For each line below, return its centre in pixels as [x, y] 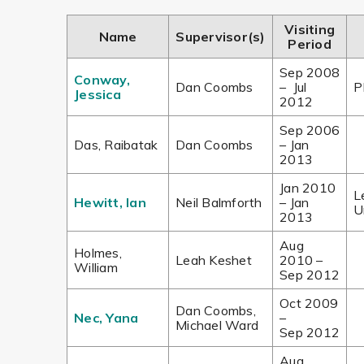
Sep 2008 [310, 72]
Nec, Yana [106, 318]
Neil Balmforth [219, 202]
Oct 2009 [309, 303]
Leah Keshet [214, 260]
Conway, [102, 80]
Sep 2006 [310, 130]
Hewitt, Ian [110, 202]
